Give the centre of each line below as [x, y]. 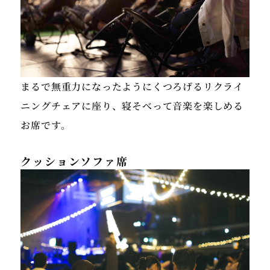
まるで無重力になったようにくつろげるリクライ [132, 86]
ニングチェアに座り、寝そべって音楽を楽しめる [132, 105]
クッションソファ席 [74, 161]
